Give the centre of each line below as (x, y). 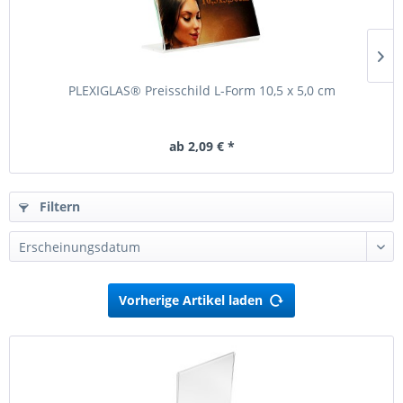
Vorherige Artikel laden (191, 300)
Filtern (58, 206)
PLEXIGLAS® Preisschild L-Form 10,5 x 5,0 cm (201, 90)
